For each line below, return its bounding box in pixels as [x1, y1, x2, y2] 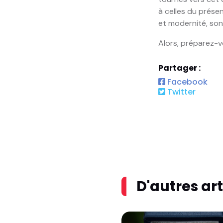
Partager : [158, 62, 201, 74]
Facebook [165, 76, 208, 88]
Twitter [165, 86, 196, 98]
